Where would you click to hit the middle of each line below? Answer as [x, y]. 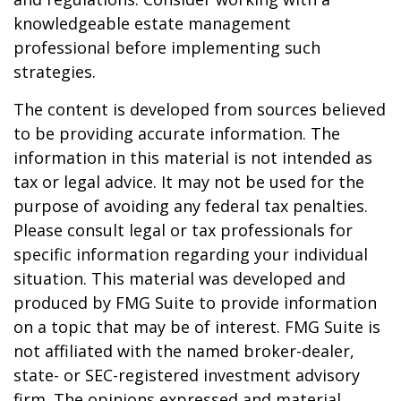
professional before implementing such [167, 47]
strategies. [55, 72]
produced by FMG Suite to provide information [195, 303]
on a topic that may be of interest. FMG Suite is [197, 327]
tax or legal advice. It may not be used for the [189, 182]
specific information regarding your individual [191, 254]
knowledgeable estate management [152, 23]
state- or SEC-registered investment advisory [187, 375]
